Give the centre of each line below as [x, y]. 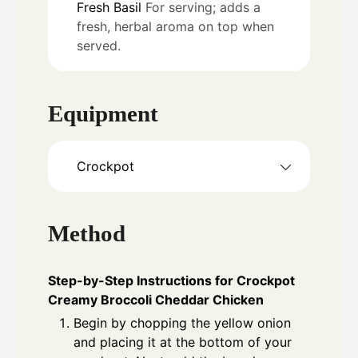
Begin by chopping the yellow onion [182, 323]
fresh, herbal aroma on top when [175, 27]
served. [99, 46]
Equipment [103, 113]
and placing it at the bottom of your [183, 342]
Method [87, 234]
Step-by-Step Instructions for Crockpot [171, 281]
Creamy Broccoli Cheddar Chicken [156, 300]
